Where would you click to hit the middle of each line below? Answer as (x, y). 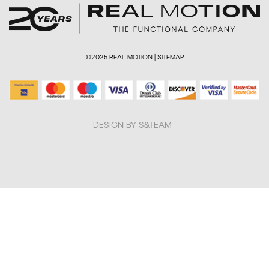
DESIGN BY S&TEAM (132, 124)
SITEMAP (170, 57)
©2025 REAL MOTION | (121, 57)
